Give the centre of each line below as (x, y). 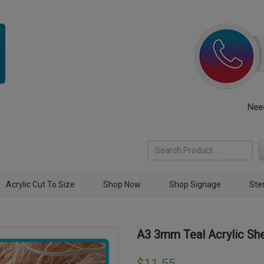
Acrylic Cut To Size (40, 184)
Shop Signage (195, 184)
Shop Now (122, 184)
